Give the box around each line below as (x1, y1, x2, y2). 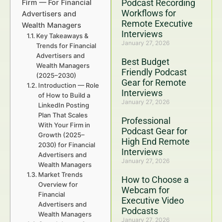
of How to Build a (38, 91, 91, 99)
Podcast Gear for (121, 126, 187, 136)
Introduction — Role (38, 81, 100, 89)
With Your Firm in (38, 121, 91, 129)
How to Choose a (121, 174, 189, 185)
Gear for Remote (121, 77, 186, 88)
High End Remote (121, 136, 190, 147)
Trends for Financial (36, 42, 97, 50)
